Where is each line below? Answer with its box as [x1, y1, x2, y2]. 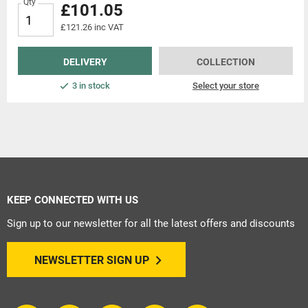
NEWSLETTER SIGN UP [34, 254, 149, 267]
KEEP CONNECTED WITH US [7, 194, 138, 207]
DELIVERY [63, 56, 107, 68]
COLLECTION [197, 56, 255, 68]
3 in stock [72, 80, 110, 91]
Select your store [192, 80, 259, 91]
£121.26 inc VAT [60, 22, 124, 33]
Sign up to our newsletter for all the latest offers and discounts [7, 217, 295, 230]
